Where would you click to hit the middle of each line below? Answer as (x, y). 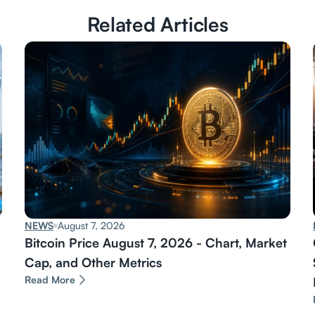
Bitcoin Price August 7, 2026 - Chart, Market (155, 243)
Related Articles (157, 24)
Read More (50, 280)
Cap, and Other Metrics (93, 263)
